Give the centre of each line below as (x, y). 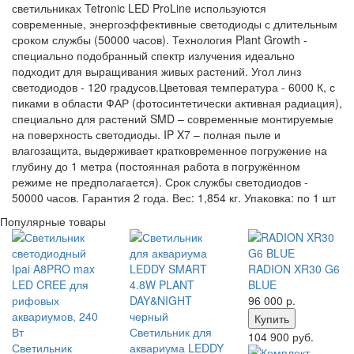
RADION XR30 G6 (294, 269)
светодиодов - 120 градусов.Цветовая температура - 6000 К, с (173, 87)
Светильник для (171, 332)
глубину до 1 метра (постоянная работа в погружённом (156, 166)
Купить (271, 318)
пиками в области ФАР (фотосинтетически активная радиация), (177, 103)
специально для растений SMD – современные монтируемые (173, 119)
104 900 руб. (281, 337)
